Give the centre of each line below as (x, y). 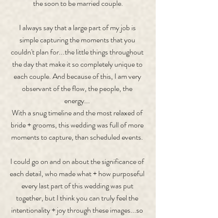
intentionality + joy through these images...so (78, 210)
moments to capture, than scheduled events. (78, 137)
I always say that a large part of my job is (78, 27)
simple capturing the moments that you (78, 40)
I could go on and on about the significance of (78, 161)
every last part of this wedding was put (78, 186)
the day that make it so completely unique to (78, 64)
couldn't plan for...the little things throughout (78, 52)
